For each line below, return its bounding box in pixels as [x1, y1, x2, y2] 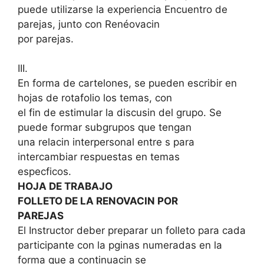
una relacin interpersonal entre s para [18, 136, 194, 148]
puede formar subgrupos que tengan [18, 121, 192, 134]
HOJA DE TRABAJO [18, 180, 113, 193]
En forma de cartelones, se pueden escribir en [18, 77, 237, 90]
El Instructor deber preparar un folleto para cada [18, 225, 246, 237]
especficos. [18, 166, 71, 178]
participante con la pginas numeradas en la [18, 239, 222, 252]
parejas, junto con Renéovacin [18, 18, 160, 30]
